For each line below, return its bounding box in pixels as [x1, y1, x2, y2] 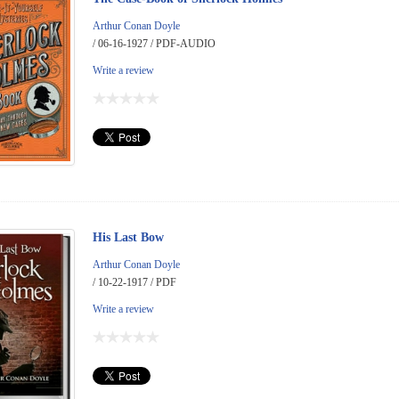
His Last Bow [93, 231, 164, 245]
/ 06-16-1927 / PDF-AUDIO [93, 37, 216, 51]
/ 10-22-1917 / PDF [93, 276, 176, 289]
